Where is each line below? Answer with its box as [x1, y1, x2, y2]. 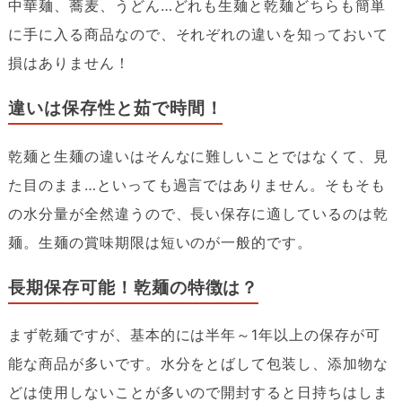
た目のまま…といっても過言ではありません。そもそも [7, 175, 386, 194]
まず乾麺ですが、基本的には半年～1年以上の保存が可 [7, 326, 380, 345]
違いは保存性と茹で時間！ [7, 99, 223, 118]
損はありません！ [7, 54, 130, 73]
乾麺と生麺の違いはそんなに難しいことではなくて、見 [7, 146, 389, 165]
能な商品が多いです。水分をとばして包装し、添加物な [7, 354, 389, 373]
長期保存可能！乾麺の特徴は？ [7, 277, 259, 297]
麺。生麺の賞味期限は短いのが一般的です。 [7, 232, 313, 251]
